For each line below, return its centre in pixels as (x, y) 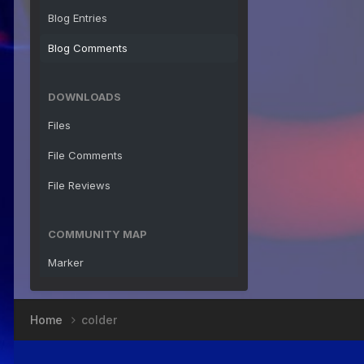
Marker (66, 262)
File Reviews (79, 185)
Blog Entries (78, 18)
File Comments (85, 155)
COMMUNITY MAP (97, 234)
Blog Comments (88, 48)
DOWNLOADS (84, 97)
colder (99, 320)
